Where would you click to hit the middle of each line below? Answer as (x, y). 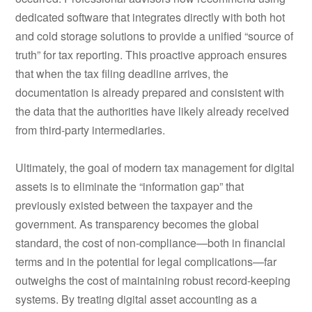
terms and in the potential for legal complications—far (146, 261)
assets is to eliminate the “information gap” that (130, 186)
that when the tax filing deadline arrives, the (122, 73)
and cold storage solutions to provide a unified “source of (155, 36)
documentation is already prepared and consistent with (150, 92)
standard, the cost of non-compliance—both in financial (151, 242)
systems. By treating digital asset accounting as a (136, 299)
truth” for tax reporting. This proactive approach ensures (151, 54)
